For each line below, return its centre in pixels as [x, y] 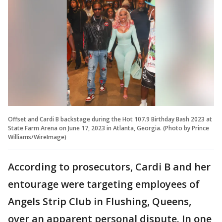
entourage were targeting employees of [104, 184]
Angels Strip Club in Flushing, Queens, [100, 202]
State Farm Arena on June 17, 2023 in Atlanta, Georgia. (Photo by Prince [109, 128]
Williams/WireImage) [37, 137]
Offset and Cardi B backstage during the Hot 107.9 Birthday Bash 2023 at [110, 119]
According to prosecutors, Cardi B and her [109, 167]
